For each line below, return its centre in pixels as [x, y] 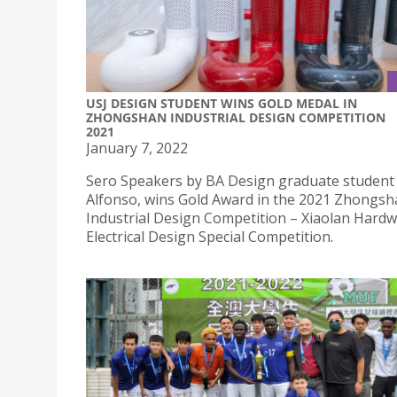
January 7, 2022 [137, 148]
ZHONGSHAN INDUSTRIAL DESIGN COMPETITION [236, 117]
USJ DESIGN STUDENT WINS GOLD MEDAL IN [222, 103]
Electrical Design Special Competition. [210, 236]
